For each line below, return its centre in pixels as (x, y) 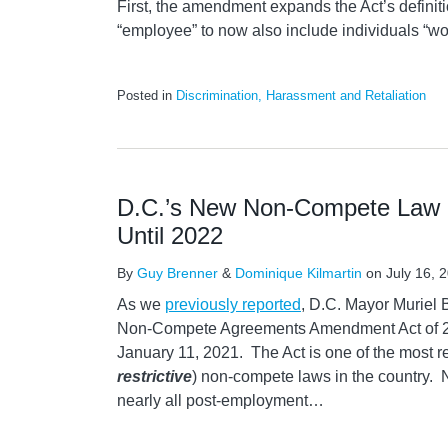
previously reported (233, 304)
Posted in (146, 95)
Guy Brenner (177, 273)
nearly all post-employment (212, 400)
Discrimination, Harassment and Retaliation (301, 95)
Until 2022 (170, 235)
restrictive (154, 376)
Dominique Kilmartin (298, 273)
